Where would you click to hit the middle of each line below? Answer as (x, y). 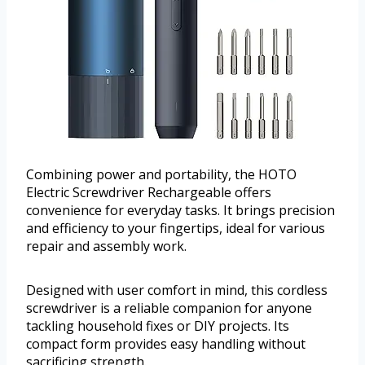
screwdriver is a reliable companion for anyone (169, 308)
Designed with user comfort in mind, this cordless (177, 290)
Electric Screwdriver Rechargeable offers (149, 192)
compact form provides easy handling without (166, 343)
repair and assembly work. (106, 246)
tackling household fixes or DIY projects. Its (158, 325)
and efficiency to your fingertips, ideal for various (176, 228)
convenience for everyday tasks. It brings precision (180, 210)
